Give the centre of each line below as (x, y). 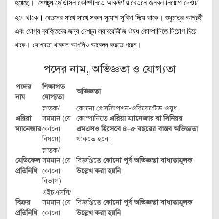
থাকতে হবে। (94, 139)
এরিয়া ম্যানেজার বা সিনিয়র (146, 118)
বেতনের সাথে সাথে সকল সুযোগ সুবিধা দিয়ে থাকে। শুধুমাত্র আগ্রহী (124, 18)
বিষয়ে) (51, 139)
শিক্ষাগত (53, 87)
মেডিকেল (28, 160)
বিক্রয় (23, 202)
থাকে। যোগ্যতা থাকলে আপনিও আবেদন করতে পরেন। (78, 45)
